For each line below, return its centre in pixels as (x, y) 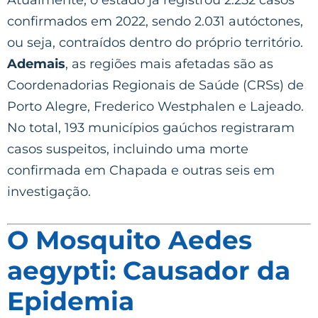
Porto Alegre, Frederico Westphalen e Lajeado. (155, 106)
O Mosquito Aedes (130, 240)
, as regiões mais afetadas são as (169, 64)
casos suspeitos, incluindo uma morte (128, 149)
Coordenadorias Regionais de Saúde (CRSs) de (155, 85)
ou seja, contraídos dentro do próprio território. (155, 42)
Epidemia (71, 301)
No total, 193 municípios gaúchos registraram (151, 127)
